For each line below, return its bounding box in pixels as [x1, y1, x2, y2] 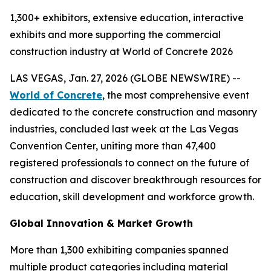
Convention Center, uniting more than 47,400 [10, 140, 216, 152]
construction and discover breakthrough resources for [10, 174, 261, 186]
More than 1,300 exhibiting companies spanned [10, 244, 229, 256]
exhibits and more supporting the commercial [10, 28, 221, 41]
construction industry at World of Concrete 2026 [10, 45, 233, 57]
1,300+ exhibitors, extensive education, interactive [10, 11, 244, 24]
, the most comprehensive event [102, 89, 249, 101]
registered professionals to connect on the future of [10, 157, 249, 169]
